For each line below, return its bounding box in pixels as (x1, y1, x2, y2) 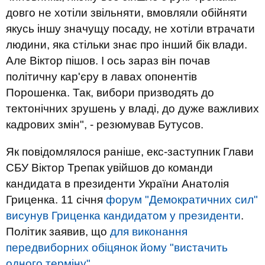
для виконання (110, 225, 188, 238)
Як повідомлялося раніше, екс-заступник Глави (6, 146, 254, 158)
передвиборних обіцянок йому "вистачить (6, 241, 228, 254)
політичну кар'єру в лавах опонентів (6, 70, 197, 83)
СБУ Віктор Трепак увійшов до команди (6, 161, 213, 174)
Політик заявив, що (6, 225, 110, 238)
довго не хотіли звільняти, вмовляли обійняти (6, 7, 247, 19)
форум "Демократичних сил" (106, 193, 258, 206)
